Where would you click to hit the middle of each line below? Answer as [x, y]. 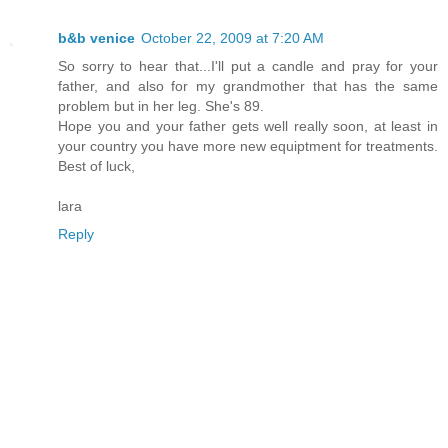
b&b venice [96, 38]
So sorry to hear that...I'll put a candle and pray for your [248, 66]
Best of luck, [96, 166]
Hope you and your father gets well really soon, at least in [248, 126]
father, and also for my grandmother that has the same [248, 86]
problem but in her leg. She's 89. [161, 106]
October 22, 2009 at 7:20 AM [232, 38]
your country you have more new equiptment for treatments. [248, 146]
